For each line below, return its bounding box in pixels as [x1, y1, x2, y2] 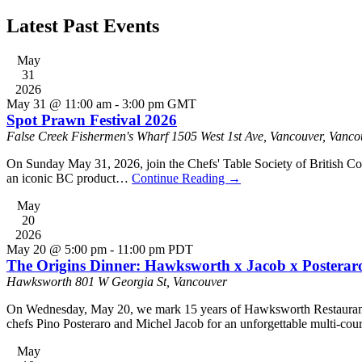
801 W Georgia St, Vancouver [75, 274, 227, 288]
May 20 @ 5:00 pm [6, 242, 107, 256]
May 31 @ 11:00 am [6, 96, 112, 111]
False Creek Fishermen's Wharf [6, 128, 171, 143]
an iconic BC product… [6, 170, 132, 185]
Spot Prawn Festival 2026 [6, 111, 177, 128]
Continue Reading [132, 170, 228, 185]
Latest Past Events [6, 15, 159, 36]
